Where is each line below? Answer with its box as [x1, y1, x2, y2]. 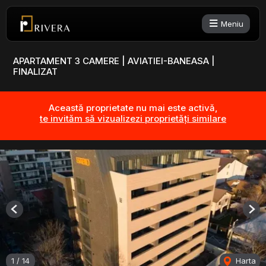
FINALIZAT [13, 66, 58, 77]
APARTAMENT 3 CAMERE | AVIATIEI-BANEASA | [13, 55, 215, 66]
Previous [14, 208, 46, 218]
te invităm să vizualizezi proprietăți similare [40, 113, 226, 125]
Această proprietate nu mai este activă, [48, 102, 218, 114]
